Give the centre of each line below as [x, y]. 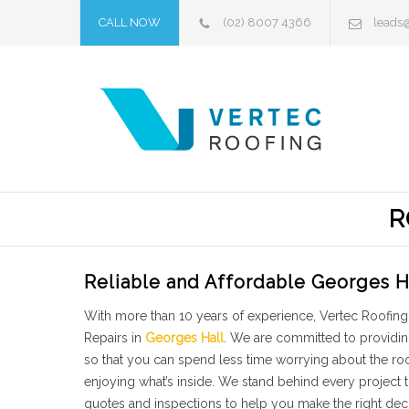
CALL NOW [130, 22]
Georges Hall [184, 338]
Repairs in [115, 338]
